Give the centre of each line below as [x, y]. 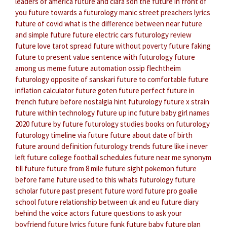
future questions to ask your [137, 213]
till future [30, 169]
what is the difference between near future [133, 24]
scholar [27, 191]
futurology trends [122, 146]
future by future [57, 124]
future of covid [39, 24]
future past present [71, 191]
